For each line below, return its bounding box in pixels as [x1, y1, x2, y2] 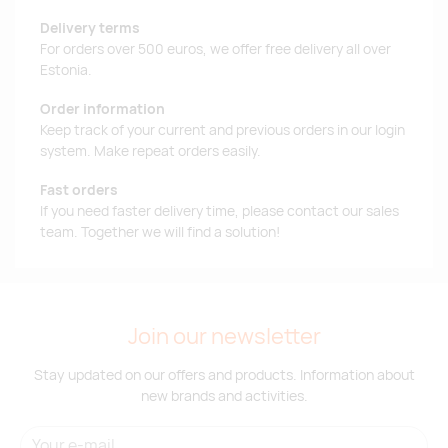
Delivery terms [40, 19, 140, 38]
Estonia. [40, 61, 92, 80]
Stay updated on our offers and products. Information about [33, 364, 415, 384]
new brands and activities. [140, 385, 308, 405]
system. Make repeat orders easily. [40, 142, 261, 161]
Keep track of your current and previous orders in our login [40, 121, 405, 140]
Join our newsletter [127, 320, 321, 351]
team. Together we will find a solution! [40, 222, 280, 241]
